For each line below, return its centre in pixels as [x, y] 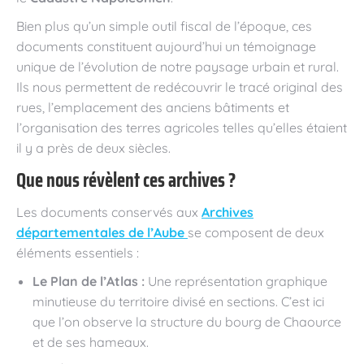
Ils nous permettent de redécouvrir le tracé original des [180, 87]
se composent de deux [256, 232]
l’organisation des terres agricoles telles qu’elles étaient [182, 127]
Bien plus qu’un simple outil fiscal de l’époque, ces [164, 26]
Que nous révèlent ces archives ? [126, 180]
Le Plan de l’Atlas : [89, 281]
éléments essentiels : [78, 252]
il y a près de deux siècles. [93, 147]
